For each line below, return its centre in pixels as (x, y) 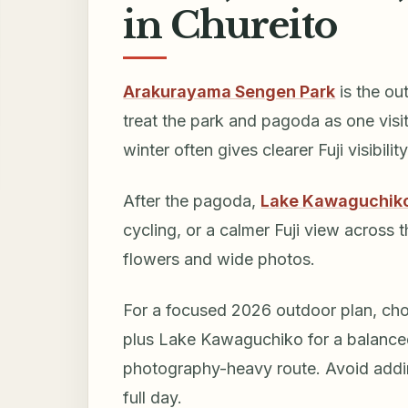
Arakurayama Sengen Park (229, 91)
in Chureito (230, 25)
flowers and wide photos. (219, 259)
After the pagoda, (192, 200)
